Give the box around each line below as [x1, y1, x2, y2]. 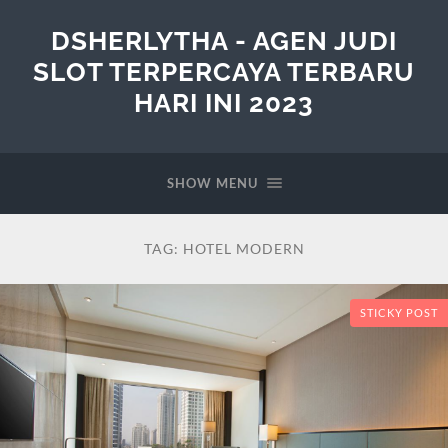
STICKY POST [360, 307, 438, 320]
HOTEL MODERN [182, 240, 305, 257]
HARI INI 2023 [134, 87, 314, 118]
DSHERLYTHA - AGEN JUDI [51, 25, 397, 56]
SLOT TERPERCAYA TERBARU [33, 56, 415, 87]
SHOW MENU [166, 175, 258, 191]
